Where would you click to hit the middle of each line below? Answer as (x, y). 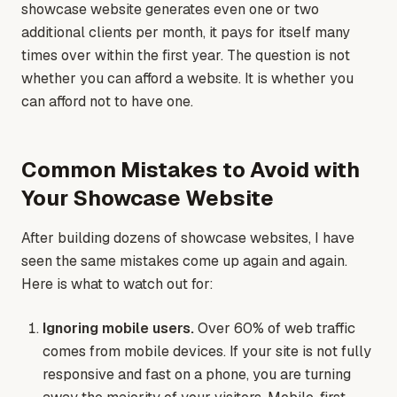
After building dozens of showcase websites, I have (188, 238)
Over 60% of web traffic (275, 329)
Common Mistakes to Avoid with (191, 170)
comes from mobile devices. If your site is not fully (207, 352)
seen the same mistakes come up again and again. (184, 261)
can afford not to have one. (107, 102)
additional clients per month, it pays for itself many (186, 33)
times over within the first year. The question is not (186, 56)
